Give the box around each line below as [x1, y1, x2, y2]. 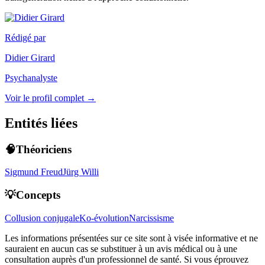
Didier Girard [5, 52, 55, 63]
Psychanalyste [5, 72, 57, 83]
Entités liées [5, 115, 77, 131]
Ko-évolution [79, 212, 129, 223]
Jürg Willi [63, 167, 99, 177]
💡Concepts [5, 189, 60, 202]
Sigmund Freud [5, 167, 63, 177]
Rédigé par [5, 32, 46, 43]
